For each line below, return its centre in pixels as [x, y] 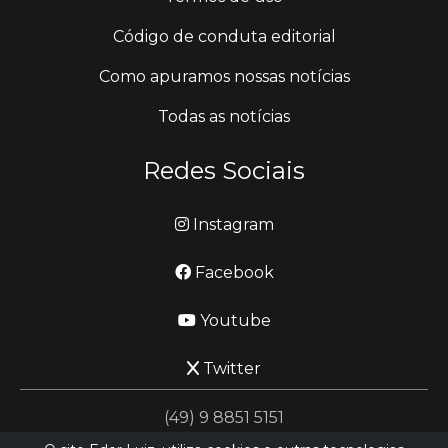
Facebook [232, 273]
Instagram [231, 225]
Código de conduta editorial [224, 37]
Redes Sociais [224, 171]
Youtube [233, 321]
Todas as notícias [224, 117]
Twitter [230, 369]
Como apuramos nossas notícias [224, 77]
